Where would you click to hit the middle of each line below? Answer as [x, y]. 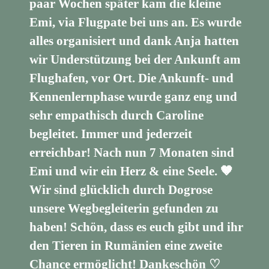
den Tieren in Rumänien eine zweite [126, 246]
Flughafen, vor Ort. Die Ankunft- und [132, 78]
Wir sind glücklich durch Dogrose [121, 190]
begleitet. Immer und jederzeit [111, 134]
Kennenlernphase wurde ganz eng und [134, 97]
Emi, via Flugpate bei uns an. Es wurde [136, 23]
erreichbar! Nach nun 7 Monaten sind [132, 153]
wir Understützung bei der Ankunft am [135, 60]
